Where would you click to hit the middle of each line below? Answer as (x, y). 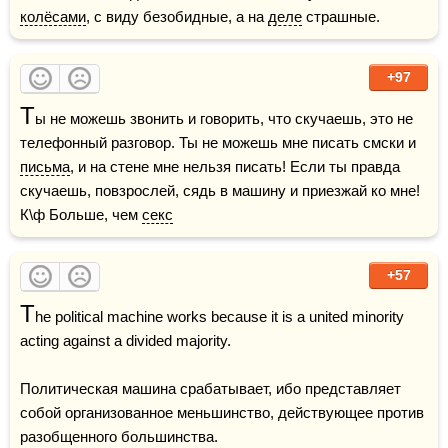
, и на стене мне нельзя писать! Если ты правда (235, 166)
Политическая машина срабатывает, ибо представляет (210, 388)
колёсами (53, 16)
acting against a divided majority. (125, 340)
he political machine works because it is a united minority (219, 316)
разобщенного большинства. (119, 436)
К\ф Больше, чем (81, 214)
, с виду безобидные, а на (177, 16)
